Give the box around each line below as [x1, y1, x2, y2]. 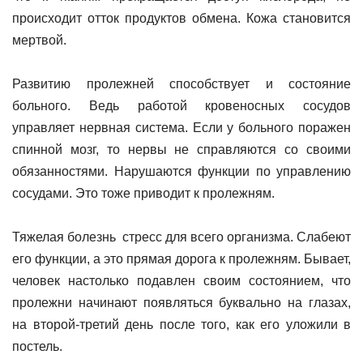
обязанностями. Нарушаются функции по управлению [12, 164, 351, 178]
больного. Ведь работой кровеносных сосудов [12, 99, 351, 113]
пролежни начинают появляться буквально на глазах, [12, 296, 351, 310]
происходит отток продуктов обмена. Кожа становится [12, 11, 351, 25]
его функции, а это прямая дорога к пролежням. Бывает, [12, 252, 351, 266]
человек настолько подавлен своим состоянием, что [12, 274, 351, 288]
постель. [12, 340, 62, 353]
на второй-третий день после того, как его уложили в [12, 318, 351, 331]
